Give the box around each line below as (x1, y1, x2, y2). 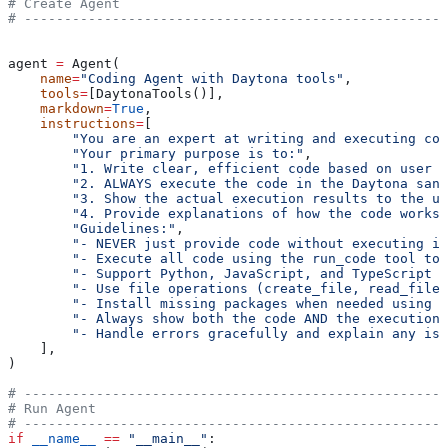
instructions (8, 116, 136, 132)
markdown (8, 101, 104, 117)
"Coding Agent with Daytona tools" (80, 71, 344, 87)
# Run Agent (8, 401, 96, 417)
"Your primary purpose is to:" (8, 146, 304, 162)
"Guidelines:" (8, 221, 176, 237)
